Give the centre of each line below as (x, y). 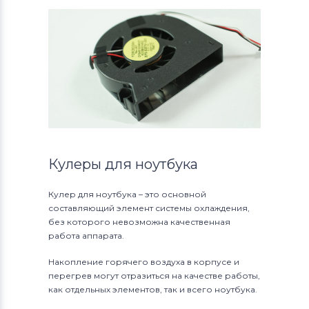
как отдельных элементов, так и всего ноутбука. (154, 289)
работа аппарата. (86, 235)
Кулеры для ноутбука (123, 164)
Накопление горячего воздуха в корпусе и (144, 261)
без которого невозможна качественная (139, 221)
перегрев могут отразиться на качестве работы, (154, 275)
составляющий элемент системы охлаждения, (149, 208)
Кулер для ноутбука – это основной (127, 194)
